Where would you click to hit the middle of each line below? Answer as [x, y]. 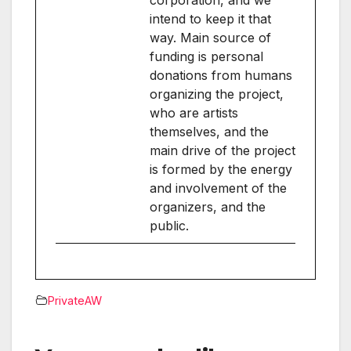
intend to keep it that [210, 18]
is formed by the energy [221, 169]
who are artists [194, 112]
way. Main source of [210, 37]
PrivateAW [75, 300]
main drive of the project [223, 150]
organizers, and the [208, 206]
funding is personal [206, 56]
